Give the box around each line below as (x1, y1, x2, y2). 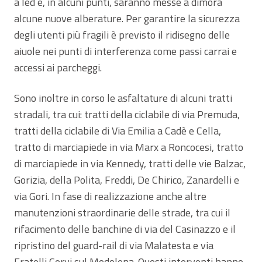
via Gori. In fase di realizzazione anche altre (14, 188, 206, 204)
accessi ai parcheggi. (14, 59, 102, 75)
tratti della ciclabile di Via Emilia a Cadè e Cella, (14, 122, 221, 139)
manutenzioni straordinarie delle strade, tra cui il (14, 204, 230, 220)
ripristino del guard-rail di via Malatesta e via (14, 237, 213, 253)
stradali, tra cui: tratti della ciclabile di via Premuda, (14, 106, 240, 122)
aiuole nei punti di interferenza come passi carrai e (14, 43, 237, 59)
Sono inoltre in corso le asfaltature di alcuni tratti (14, 89, 232, 106)
